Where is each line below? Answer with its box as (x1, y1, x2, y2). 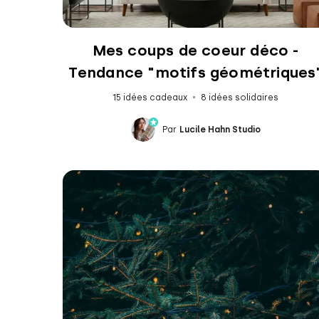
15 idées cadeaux (113, 92, 188, 103)
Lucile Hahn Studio (179, 124, 261, 135)
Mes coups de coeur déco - (92, 41, 299, 59)
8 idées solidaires (201, 92, 279, 103)
